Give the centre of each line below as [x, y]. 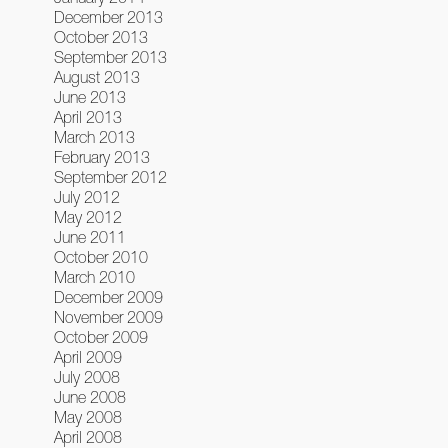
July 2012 [86, 196]
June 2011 [89, 236]
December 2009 [108, 296]
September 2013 [110, 56]
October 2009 [100, 336]
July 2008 [86, 376]
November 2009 [108, 316]
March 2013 [94, 136]
